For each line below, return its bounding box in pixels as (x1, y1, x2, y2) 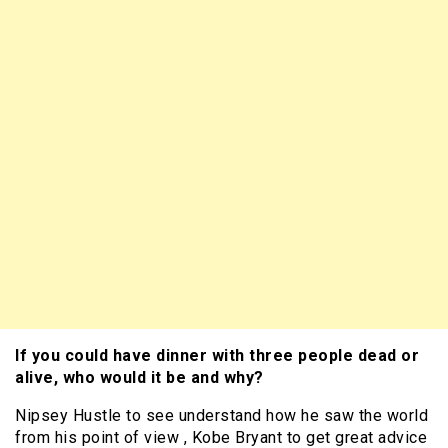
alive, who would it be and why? (15, 368, 268, 388)
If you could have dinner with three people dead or (15, 346, 419, 366)
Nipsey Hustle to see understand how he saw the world (15, 406, 428, 426)
